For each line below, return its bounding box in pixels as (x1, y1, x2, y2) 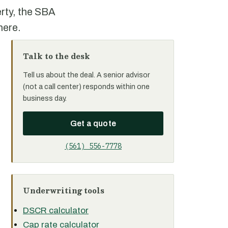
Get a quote (70, 119, 116, 128)
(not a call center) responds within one (23, 83, 150, 91)
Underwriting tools (23, 184, 104, 196)
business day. (23, 95, 67, 102)
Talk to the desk (23, 50, 90, 62)
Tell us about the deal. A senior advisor (23, 71, 150, 79)
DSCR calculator (23, 206, 89, 215)
